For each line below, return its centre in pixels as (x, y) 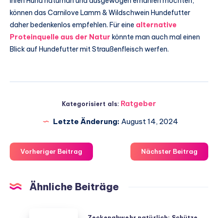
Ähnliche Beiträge (74, 186)
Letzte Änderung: (86, 121)
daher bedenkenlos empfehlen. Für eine (73, 25)
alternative (156, 25)
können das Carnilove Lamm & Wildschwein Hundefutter (100, 12)
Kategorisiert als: (91, 104)
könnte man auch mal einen (155, 37)
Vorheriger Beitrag (51, 151)
